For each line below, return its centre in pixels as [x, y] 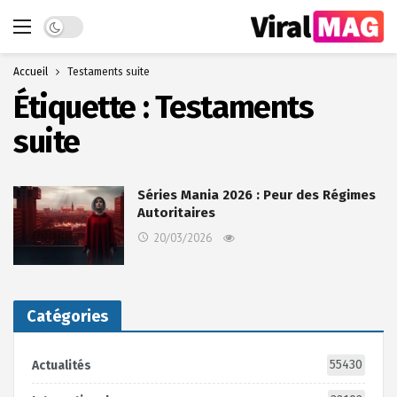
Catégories [67, 317]
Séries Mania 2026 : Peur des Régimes [257, 195]
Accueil [31, 72]
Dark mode [74, 24]
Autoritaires [176, 213]
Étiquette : [84, 107]
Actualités [62, 366]
